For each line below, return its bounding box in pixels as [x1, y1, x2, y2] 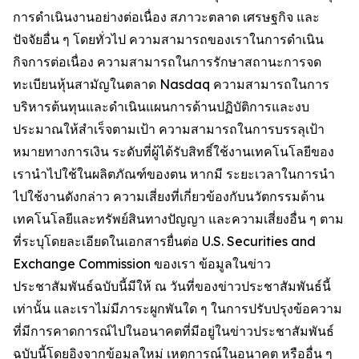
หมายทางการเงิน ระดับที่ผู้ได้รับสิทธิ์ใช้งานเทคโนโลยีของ [13, 143, 334, 159]
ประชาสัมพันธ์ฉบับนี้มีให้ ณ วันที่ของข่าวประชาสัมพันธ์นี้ [13, 278, 331, 294]
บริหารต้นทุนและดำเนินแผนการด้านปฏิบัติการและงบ [13, 99, 309, 115]
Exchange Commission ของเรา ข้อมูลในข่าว [13, 256, 271, 272]
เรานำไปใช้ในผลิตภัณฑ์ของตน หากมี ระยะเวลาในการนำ [13, 166, 335, 182]
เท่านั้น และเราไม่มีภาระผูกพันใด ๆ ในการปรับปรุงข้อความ [13, 301, 342, 317]
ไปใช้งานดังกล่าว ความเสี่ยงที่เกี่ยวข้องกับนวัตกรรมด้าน [13, 188, 325, 204]
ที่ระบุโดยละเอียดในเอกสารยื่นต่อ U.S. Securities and [13, 233, 316, 249]
